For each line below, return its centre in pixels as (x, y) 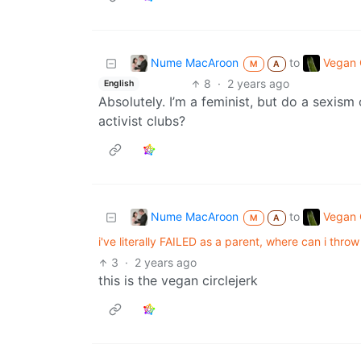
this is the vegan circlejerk (178, 281)
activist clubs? (142, 121)
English (118, 83)
